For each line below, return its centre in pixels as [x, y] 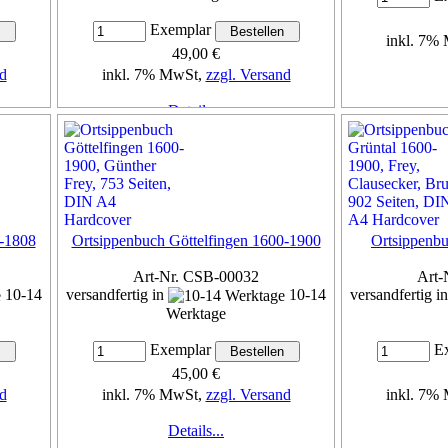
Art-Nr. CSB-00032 [196, 276]
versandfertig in [117, 294]
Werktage [196, 314]
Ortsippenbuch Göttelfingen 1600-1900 [196, 240]
